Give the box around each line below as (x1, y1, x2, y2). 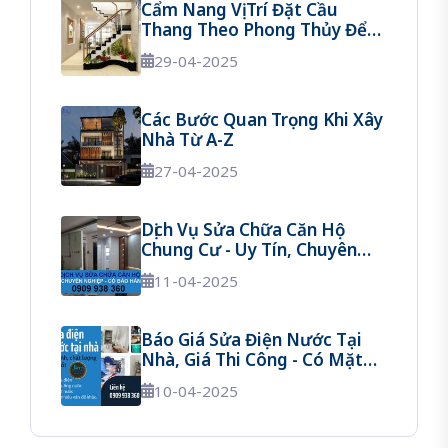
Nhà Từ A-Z (141, 128, 234, 151)
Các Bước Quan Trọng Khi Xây (141, 108, 383, 131)
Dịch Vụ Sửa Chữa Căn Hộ (141, 218, 345, 241)
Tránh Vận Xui (141, 38, 254, 61)
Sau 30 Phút (141, 368, 240, 391)
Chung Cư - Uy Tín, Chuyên (141, 238, 357, 261)
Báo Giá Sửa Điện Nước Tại (141, 328, 362, 351)
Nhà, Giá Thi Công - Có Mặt (141, 348, 363, 371)
